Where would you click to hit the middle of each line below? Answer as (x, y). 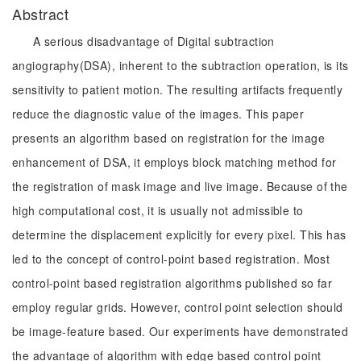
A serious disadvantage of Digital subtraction (154, 41)
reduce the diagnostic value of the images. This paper (158, 114)
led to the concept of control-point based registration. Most (171, 259)
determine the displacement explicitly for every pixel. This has (179, 234)
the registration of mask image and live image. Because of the (180, 186)
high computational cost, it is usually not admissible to (158, 210)
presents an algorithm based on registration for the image (168, 138)
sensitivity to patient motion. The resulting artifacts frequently (178, 89)
